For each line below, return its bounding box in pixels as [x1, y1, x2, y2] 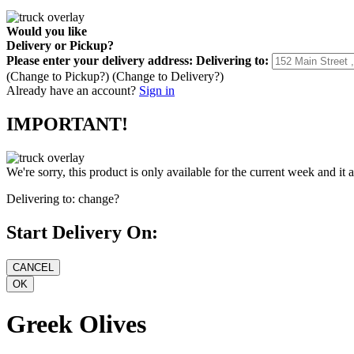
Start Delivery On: [6, 222, 158, 243]
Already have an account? [6, 84, 136, 98]
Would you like [6, 24, 87, 39]
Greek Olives [6, 309, 146, 338]
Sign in [139, 84, 175, 98]
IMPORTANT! [6, 114, 128, 135]
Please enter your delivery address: [6, 54, 193, 68]
